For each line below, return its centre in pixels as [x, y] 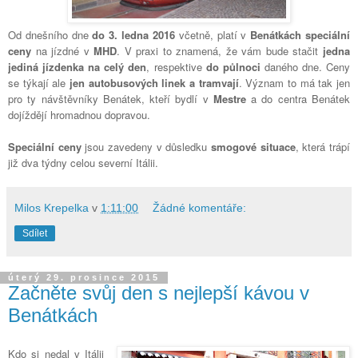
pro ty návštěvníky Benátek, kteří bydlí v [111, 99]
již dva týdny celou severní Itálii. [83, 163]
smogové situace [253, 147]
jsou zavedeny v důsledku [146, 147]
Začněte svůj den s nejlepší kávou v [159, 293]
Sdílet [35, 234]
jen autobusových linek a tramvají [154, 83]
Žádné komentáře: [200, 208]
